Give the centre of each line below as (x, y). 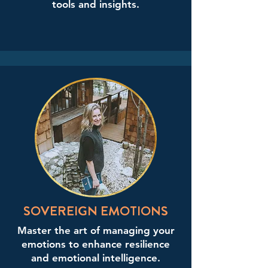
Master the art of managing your (96, 230)
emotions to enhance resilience (96, 244)
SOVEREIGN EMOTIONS (96, 211)
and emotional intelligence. (96, 258)
